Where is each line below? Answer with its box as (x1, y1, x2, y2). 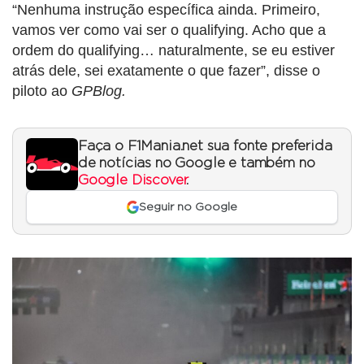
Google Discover (78, 173, 187, 187)
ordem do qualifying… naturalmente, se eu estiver (12, 41, 335, 58)
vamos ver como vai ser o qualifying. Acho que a (12, 21, 326, 38)
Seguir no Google (139, 201, 238, 213)
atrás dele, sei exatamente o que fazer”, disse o (12, 62, 320, 79)
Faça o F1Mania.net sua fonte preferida (78, 139, 332, 153)
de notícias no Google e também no (78, 156, 315, 170)
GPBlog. (67, 82, 126, 99)
